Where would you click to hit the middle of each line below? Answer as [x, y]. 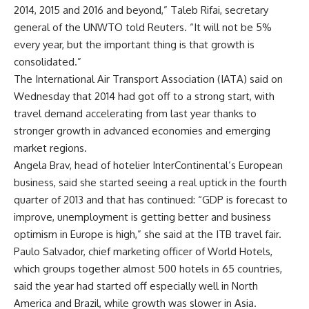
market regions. [50, 148]
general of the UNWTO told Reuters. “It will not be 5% [143, 27]
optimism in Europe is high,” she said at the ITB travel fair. [148, 234]
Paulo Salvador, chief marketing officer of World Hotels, [143, 251]
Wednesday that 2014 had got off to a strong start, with [144, 96]
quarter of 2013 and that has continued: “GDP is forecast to [151, 199]
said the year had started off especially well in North [136, 286]
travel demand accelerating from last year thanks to [135, 113]
